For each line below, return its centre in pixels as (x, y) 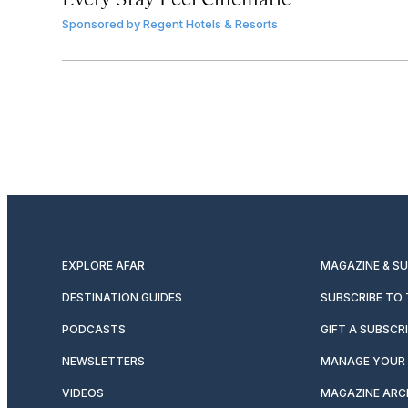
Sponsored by (101, 23)
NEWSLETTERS (103, 361)
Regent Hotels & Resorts (210, 23)
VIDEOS (83, 393)
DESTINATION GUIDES (122, 297)
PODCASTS (94, 329)
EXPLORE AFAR (103, 265)
